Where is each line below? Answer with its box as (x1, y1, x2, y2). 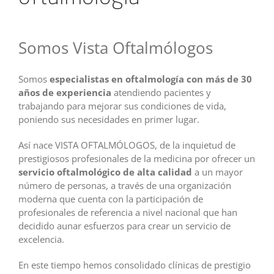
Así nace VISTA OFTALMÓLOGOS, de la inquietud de (18, 139, 235, 152)
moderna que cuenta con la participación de (18, 193, 203, 206)
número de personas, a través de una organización (18, 179, 231, 192)
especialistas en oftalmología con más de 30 (49, 73, 252, 86)
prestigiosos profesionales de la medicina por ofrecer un (18, 152, 255, 165)
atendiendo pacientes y (111, 86, 211, 99)
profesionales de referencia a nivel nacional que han (18, 206, 237, 219)
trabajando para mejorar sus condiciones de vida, (18, 100, 226, 113)
